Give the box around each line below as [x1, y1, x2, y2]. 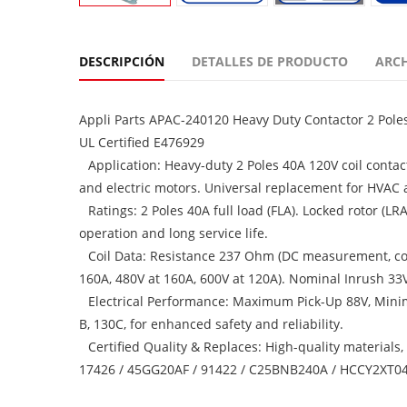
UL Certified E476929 [79, 134, 204, 151]
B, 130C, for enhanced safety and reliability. [79, 315, 343, 333]
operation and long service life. [79, 224, 268, 242]
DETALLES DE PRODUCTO [192, 53, 348, 70]
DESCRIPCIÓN [79, 53, 164, 70]
